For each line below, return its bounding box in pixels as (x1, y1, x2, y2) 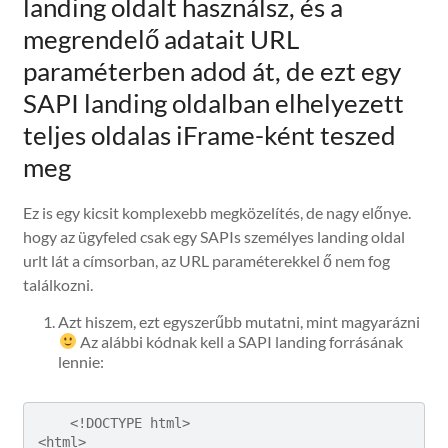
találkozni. (23, 274, 94, 294)
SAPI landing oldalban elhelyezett (23, 86, 405, 119)
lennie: (58, 351, 105, 371)
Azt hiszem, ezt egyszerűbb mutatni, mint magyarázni (58, 311, 421, 331)
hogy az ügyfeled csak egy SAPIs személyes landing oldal (23, 226, 406, 246)
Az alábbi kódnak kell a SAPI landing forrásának (76, 331, 403, 351)
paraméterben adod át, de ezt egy (23, 54, 402, 87)
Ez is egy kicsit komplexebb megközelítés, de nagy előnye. (23, 202, 412, 222)
